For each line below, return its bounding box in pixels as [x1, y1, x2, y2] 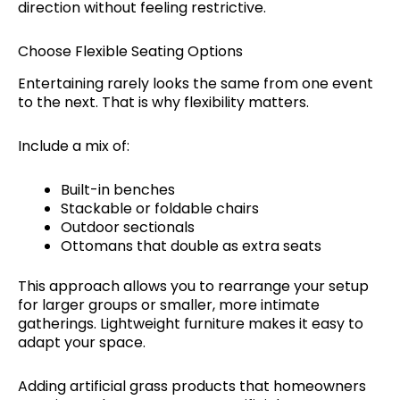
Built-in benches [61, 179, 175, 200]
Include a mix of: [18, 135, 129, 156]
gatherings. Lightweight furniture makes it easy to [18, 312, 363, 334]
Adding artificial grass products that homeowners [18, 375, 366, 396]
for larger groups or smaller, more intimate [18, 294, 320, 315]
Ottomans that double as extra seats [61, 235, 321, 256]
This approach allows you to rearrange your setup [18, 275, 369, 296]
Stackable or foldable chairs [61, 197, 259, 219]
